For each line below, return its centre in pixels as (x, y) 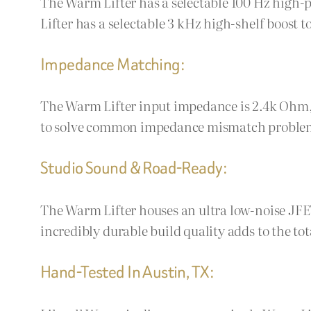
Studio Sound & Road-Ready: (134, 168)
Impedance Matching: (113, 64)
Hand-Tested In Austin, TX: (127, 271)
